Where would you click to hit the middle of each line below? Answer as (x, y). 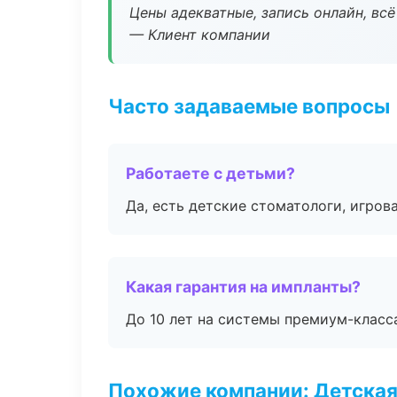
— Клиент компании (200, 35)
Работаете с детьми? (210, 173)
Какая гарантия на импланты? (243, 287)
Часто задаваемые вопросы (249, 106)
